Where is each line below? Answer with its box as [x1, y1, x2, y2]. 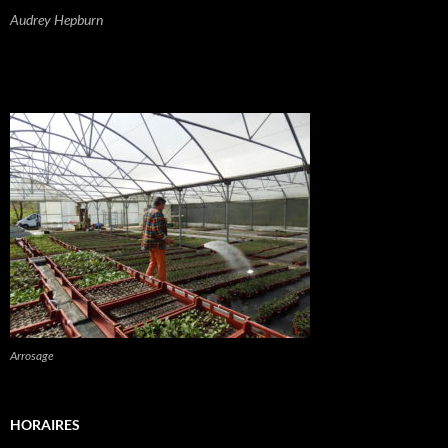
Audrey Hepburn [10, 11, 103, 29]
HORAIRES [10, 416, 80, 434]
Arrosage [10, 348, 54, 364]
